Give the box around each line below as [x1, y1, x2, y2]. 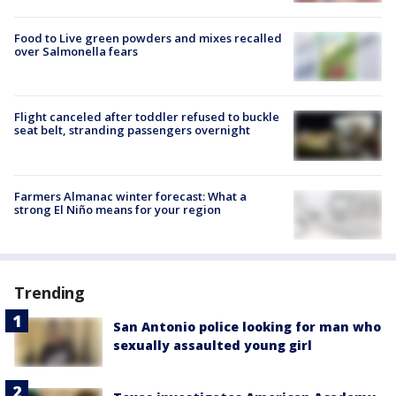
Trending [14, 281, 86, 303]
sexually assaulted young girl [113, 336, 312, 354]
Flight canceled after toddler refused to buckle [14, 109, 279, 126]
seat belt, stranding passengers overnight [14, 122, 250, 139]
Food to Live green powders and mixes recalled [14, 30, 282, 47]
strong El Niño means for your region [14, 201, 221, 217]
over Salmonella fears [14, 43, 138, 60]
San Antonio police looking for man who [113, 317, 381, 335]
